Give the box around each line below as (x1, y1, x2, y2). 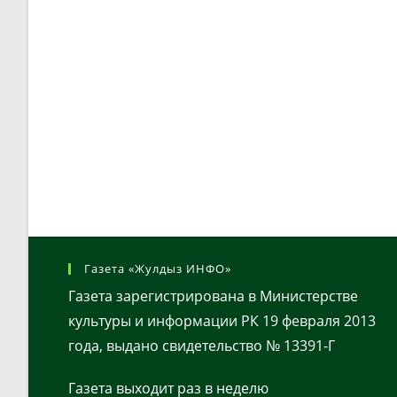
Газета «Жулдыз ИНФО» (84, 261, 231, 277)
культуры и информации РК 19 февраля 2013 (68, 311, 376, 331)
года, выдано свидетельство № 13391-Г (68, 336, 335, 356)
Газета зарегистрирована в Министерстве (68, 286, 358, 307)
